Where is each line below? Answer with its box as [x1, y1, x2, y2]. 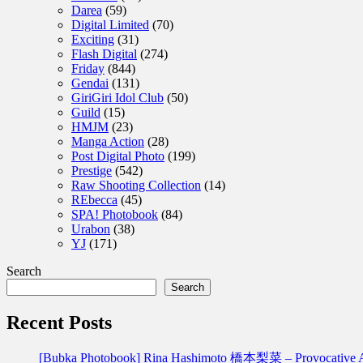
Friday [71, 61, 105, 75]
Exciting [71, 32, 114, 46]
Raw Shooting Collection [71, 177, 201, 192]
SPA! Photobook [71, 207, 158, 221]
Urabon [71, 221, 110, 236]
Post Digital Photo [71, 148, 164, 163]
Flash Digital [71, 46, 137, 61]
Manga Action [71, 134, 144, 148]
